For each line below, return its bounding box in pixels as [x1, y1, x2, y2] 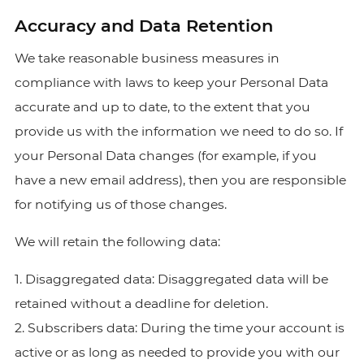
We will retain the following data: [14, 234, 220, 249]
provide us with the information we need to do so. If [14, 123, 343, 139]
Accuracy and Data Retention [14, 15, 273, 36]
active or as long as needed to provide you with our [14, 344, 340, 360]
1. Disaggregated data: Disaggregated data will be [14, 271, 328, 287]
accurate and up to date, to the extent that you [14, 99, 310, 115]
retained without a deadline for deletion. [14, 296, 268, 311]
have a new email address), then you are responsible [14, 172, 346, 188]
